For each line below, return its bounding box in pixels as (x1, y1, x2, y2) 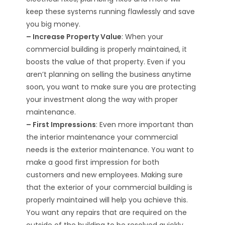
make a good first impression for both (26, 157, 160, 167)
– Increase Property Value (26, 32, 122, 42)
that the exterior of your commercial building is (26, 182, 193, 192)
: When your (122, 32, 164, 42)
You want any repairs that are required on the (26, 207, 187, 217)
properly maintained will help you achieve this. (26, 195, 188, 205)
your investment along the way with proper (26, 94, 178, 104)
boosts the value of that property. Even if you (26, 57, 186, 67)
